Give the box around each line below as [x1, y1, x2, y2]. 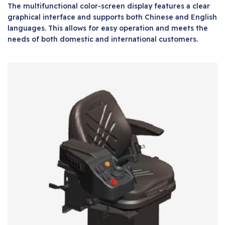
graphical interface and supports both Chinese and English [8, 12, 217, 22]
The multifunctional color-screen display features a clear [8, 1, 210, 11]
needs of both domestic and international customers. [8, 34, 198, 44]
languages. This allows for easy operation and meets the [8, 23, 208, 33]
